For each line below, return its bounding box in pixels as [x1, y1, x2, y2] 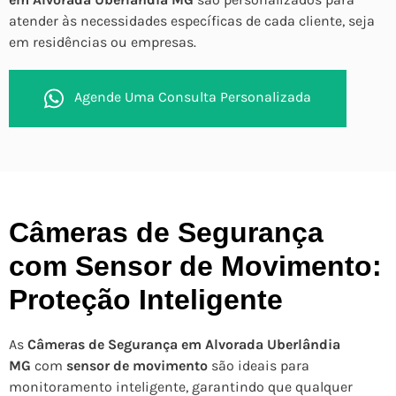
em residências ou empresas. [9, 33, 196, 50]
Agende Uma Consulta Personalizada [74, 88, 311, 106]
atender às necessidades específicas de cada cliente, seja [9, 11, 375, 29]
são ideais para [208, 357, 309, 375]
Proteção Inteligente [9, 284, 283, 316]
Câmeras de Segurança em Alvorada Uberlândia [27, 336, 340, 354]
